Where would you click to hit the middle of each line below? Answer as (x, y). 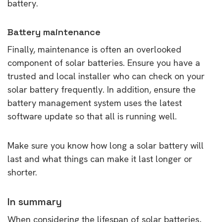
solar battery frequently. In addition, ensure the (102, 89)
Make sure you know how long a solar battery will (106, 145)
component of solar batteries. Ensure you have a (104, 62)
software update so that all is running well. (92, 116)
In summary (35, 201)
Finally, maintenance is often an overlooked (94, 49)
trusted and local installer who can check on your (106, 76)
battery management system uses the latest (95, 103)
